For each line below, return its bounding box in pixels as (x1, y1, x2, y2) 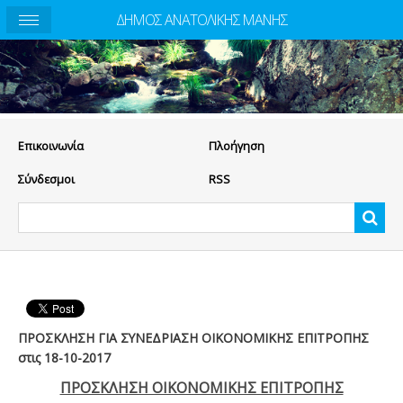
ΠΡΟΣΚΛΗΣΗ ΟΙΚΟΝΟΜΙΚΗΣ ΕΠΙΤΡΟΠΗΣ (59, 377, 344, 398)
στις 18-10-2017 (18, 349, 111, 367)
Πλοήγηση (208, 138, 264, 155)
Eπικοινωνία (18, 138, 84, 155)
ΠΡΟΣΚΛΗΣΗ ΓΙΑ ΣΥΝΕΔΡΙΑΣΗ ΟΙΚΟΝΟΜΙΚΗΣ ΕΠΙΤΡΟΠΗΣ (18, 329, 369, 347)
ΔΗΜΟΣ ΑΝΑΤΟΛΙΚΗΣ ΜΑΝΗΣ (115, 10, 288, 30)
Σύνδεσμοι (18, 171, 75, 188)
